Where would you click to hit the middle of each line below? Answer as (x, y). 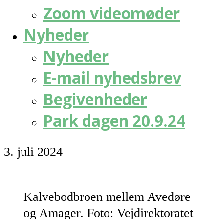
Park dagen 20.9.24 (114, 120)
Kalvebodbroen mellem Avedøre (107, 197)
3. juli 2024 (33, 152)
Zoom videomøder (111, 13)
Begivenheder (95, 99)
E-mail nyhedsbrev (112, 77)
